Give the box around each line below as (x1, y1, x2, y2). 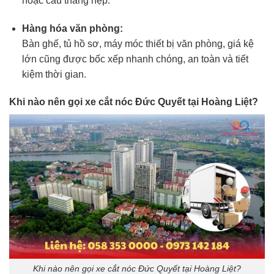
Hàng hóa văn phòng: (21, 23, 123, 34)
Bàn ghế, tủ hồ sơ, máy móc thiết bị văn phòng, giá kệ (21, 38, 254, 49)
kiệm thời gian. (21, 68, 86, 80)
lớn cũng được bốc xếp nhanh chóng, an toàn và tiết (21, 53, 248, 64)
